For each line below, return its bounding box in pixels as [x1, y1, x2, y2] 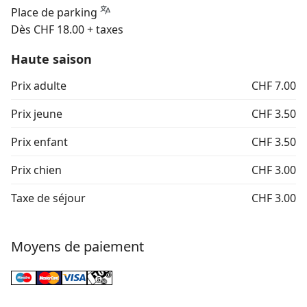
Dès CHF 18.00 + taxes [11, 22, 123, 38]
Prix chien [11, 162, 62, 178]
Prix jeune [11, 106, 62, 122]
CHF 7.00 [251, 78, 296, 94]
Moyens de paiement [11, 237, 144, 256]
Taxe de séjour [11, 191, 86, 206]
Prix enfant [11, 134, 68, 150]
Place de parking [11, 5, 100, 21]
